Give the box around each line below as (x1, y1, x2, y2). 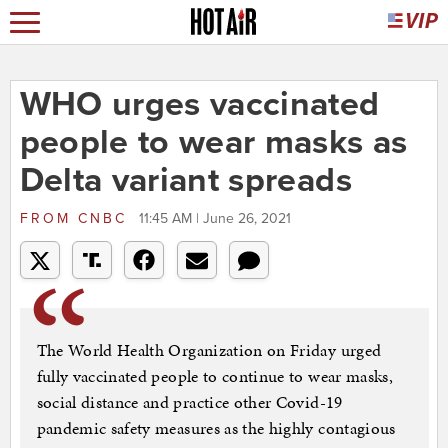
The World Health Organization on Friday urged (36, 338, 382, 363)
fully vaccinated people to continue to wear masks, (36, 364, 394, 389)
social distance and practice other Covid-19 (36, 390, 343, 415)
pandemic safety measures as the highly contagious (36, 416, 396, 441)
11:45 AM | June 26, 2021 (138, 210, 291, 228)
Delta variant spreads (19, 160, 352, 202)
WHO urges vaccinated (19, 84, 380, 126)
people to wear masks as (19, 122, 408, 164)
